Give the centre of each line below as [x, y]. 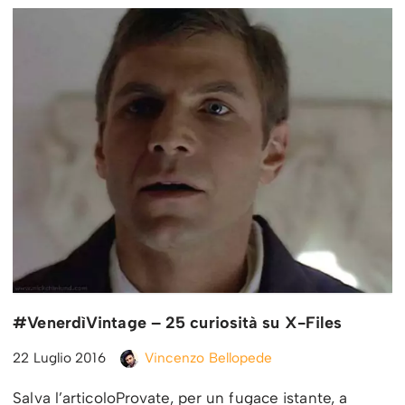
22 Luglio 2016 [59, 357]
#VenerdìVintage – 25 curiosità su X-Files [178, 322]
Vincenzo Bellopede [208, 357]
